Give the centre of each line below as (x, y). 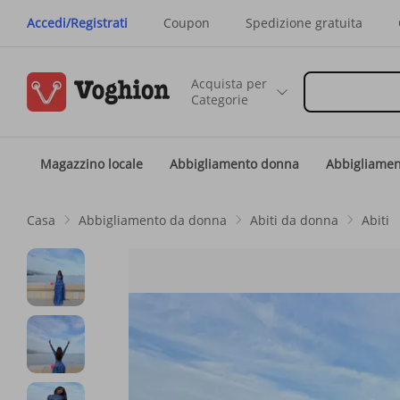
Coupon (187, 23)
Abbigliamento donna (234, 164)
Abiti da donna (294, 220)
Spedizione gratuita (304, 23)
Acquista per (229, 83)
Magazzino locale (92, 164)
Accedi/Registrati (77, 23)
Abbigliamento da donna (153, 220)
